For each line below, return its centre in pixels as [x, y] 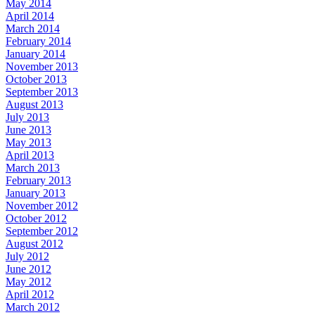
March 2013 [33, 168]
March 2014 [33, 29]
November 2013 [42, 67]
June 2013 [28, 130]
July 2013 [27, 117]
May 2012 [28, 282]
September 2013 [42, 92]
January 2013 [36, 193]
